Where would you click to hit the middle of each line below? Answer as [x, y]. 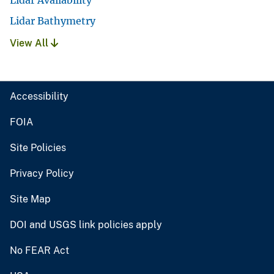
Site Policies [38, 148]
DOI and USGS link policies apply [86, 225]
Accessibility [39, 97]
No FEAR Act [39, 251]
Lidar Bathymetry [53, 21]
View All [30, 43]
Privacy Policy [42, 174]
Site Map [30, 199]
